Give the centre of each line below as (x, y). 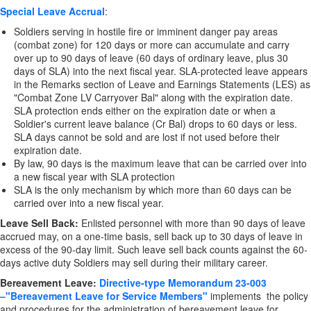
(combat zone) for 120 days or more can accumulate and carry (152, 44)
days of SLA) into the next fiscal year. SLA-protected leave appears (161, 71)
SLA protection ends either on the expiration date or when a (145, 110)
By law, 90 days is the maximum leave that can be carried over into (160, 163)
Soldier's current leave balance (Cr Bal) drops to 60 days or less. (155, 124)
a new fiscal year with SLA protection (94, 176)
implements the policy (259, 296)
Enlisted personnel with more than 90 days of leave (192, 223)
